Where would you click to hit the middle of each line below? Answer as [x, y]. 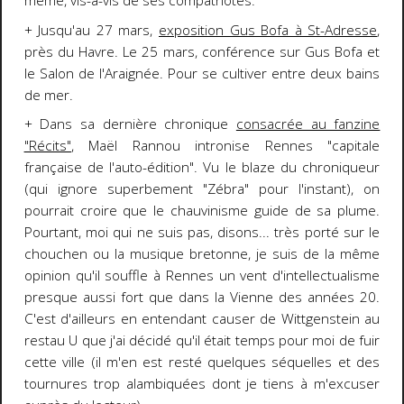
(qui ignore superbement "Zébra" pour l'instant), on [202, 189]
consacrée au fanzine [308, 124]
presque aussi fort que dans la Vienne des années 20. [202, 298]
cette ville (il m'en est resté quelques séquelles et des [202, 363]
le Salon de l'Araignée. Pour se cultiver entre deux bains [202, 73]
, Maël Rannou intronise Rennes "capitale [225, 146]
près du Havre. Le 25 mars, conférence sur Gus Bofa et [202, 51]
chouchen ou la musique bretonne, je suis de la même [202, 254]
